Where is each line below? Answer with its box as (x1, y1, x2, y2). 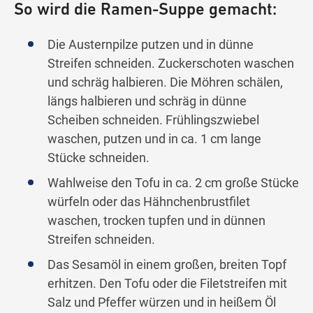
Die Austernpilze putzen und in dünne (48, 37, 254, 52)
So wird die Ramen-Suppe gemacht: (14, 2, 277, 20)
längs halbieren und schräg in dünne (48, 94, 247, 109)
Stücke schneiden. (48, 150, 150, 166)
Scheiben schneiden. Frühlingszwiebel (48, 112, 259, 128)
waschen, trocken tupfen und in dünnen (48, 213, 265, 228)
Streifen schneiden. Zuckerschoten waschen (48, 56, 294, 71)
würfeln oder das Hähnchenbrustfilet (48, 194, 250, 210)
